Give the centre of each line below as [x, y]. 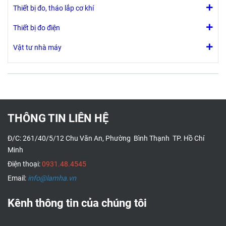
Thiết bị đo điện [37, 28]
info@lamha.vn [52, 178]
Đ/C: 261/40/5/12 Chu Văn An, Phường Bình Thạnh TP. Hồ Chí [106, 138]
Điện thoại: [25, 164]
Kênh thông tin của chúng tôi [77, 203]
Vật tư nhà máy [37, 48]
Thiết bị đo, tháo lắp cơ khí [53, 8]
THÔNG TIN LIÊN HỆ [58, 118]
